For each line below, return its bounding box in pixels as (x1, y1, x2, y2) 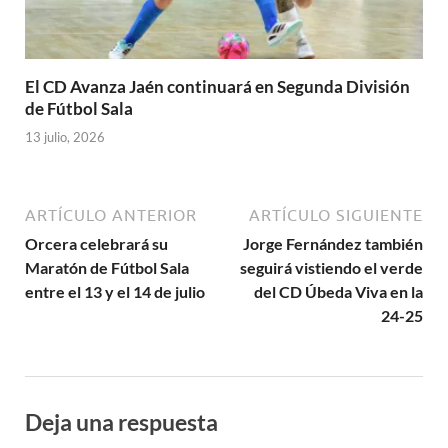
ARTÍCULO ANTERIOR (25, 206, 197, 225)
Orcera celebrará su (25, 234, 168, 254)
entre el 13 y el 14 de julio (25, 282, 205, 302)
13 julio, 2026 (25, 129, 105, 146)
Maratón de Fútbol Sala (25, 258, 189, 278)
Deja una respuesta (25, 408, 218, 437)
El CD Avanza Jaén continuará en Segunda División (25, 75, 410, 97)
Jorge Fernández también (243, 234, 423, 254)
